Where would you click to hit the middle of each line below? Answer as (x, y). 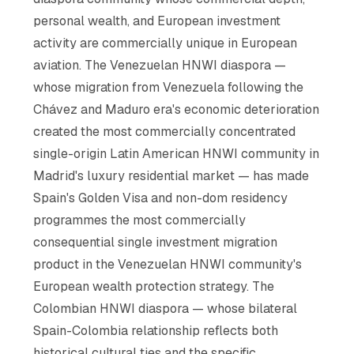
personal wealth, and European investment (157, 21)
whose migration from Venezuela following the (169, 87)
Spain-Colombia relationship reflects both (156, 330)
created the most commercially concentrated (165, 131)
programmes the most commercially (140, 220)
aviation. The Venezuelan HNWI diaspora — (160, 65)
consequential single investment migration (156, 242)
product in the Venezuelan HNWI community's (168, 264)
